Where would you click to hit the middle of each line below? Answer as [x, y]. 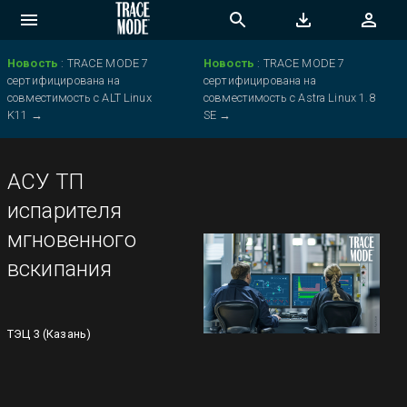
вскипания [60, 269]
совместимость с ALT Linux [79, 98]
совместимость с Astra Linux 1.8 [289, 98]
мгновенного [72, 240]
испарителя [65, 211]
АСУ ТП [45, 182]
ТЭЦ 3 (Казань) [50, 334]
